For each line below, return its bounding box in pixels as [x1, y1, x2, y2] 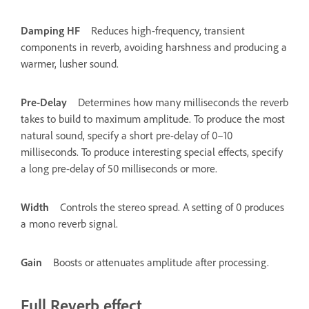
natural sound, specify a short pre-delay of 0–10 [21, 128, 232, 142]
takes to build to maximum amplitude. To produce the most [21, 111, 285, 126]
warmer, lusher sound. [21, 56, 119, 70]
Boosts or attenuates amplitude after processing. [53, 255, 269, 269]
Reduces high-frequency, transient [91, 23, 245, 37]
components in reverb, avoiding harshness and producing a [21, 39, 287, 54]
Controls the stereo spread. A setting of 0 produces [60, 199, 284, 214]
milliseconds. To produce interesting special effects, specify [21, 144, 283, 159]
